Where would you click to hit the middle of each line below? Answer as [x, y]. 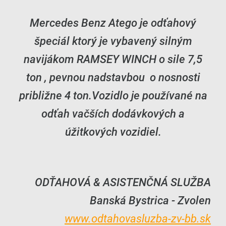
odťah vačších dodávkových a [113, 114]
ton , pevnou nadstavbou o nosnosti [113, 77]
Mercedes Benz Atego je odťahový [113, 23]
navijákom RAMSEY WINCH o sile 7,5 [113, 59]
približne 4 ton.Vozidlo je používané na [113, 96]
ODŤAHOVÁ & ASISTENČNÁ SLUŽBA [123, 182]
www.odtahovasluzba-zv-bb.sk [138, 219]
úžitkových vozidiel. [113, 132]
